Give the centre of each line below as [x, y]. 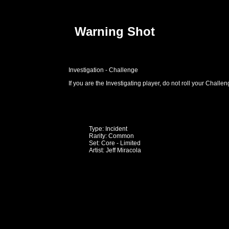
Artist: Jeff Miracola [115, 150]
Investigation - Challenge [104, 70]
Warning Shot [114, 32]
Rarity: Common [112, 136]
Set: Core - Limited [115, 143]
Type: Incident [108, 129]
